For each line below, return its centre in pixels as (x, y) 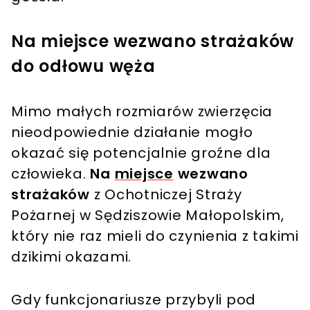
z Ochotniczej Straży (168, 195)
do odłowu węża (83, 66)
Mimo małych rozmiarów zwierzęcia (142, 112)
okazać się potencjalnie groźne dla (141, 153)
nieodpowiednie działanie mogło (132, 133)
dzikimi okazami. (71, 257)
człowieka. (51, 174)
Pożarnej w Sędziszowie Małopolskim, (148, 216)
